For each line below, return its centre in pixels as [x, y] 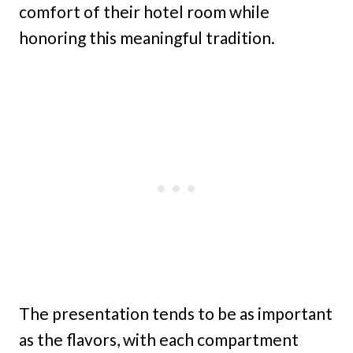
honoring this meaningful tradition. [147, 38]
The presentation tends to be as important [176, 314]
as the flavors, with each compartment [159, 340]
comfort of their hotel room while [144, 12]
